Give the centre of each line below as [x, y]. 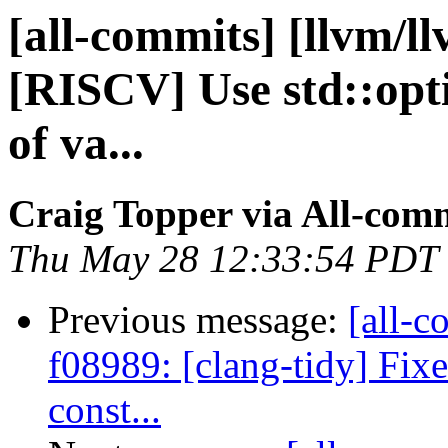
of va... [76, 143]
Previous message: [198, 320]
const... [104, 410]
